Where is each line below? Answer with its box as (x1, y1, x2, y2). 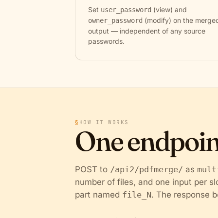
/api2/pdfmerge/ (110, 164, 183, 174)
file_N (122, 190, 151, 200)
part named (75, 190, 122, 200)
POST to (75, 164, 110, 174)
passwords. (88, 37, 125, 45)
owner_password (88, 17, 143, 24)
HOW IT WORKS (79, 119, 129, 126)
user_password (101, 6, 151, 14)
